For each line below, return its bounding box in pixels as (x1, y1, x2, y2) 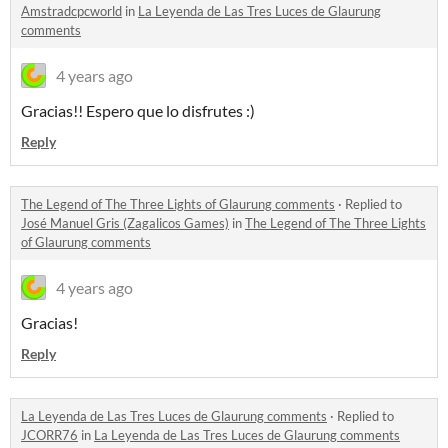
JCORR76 (21, 427, 78, 444)
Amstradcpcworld (21, 3, 122, 20)
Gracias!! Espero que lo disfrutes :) (21, 101, 255, 121)
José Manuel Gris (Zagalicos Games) (21, 215, 229, 232)
